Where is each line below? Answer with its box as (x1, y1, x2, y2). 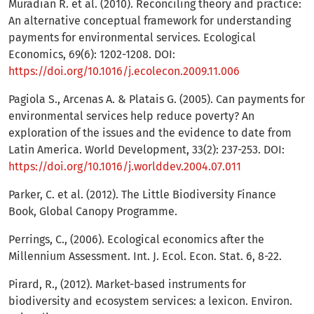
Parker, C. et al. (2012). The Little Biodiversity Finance (8, 188, 276, 202)
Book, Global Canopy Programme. (8, 205, 177, 219)
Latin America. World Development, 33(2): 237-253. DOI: (8, 143, 285, 157)
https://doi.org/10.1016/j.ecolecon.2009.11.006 (8, 64, 240, 78)
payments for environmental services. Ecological (8, 31, 256, 45)
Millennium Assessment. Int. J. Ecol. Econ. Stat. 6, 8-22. (8, 250, 282, 264)
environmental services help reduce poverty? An (8, 109, 254, 123)
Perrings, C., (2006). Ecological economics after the (8, 233, 264, 247)
